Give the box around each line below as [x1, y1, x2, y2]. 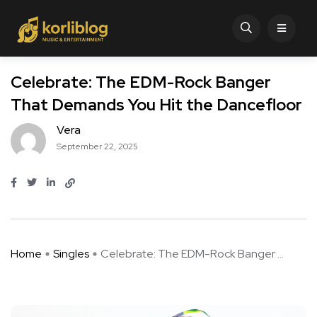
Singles [53, 246, 89, 262]
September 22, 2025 [57, 141, 138, 153]
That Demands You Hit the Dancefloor [11, 94, 302, 116]
